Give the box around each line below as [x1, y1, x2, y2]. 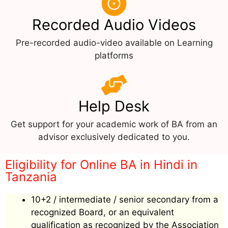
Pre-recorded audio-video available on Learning [15, 37, 213, 48]
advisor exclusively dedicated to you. [38, 131, 190, 142]
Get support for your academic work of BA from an [11, 119, 217, 129]
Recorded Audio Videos [32, 15, 196, 34]
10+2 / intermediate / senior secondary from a [31, 194, 218, 205]
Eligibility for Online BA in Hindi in [5, 157, 197, 172]
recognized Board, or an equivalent [31, 207, 174, 217]
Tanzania [5, 169, 57, 184]
